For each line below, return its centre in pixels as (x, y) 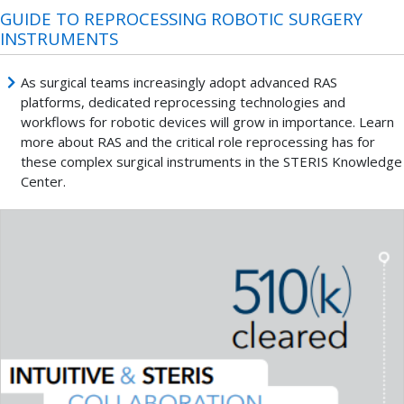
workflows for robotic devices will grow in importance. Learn (207, 121)
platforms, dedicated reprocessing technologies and (183, 101)
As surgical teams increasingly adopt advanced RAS (179, 82)
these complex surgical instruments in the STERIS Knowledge (211, 161)
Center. (43, 181)
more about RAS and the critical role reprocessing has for (197, 141)
